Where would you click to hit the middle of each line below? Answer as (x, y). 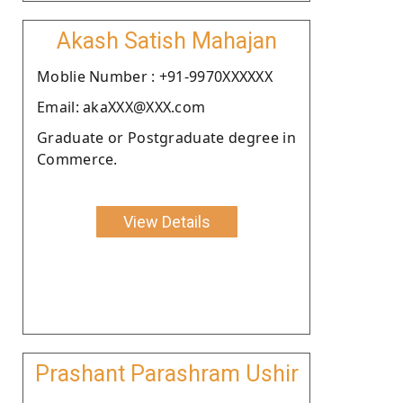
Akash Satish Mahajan (166, 40)
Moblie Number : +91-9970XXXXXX (155, 76)
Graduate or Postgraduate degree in (166, 137)
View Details (166, 221)
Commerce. (77, 159)
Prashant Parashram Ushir (166, 373)
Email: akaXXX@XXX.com (121, 107)
